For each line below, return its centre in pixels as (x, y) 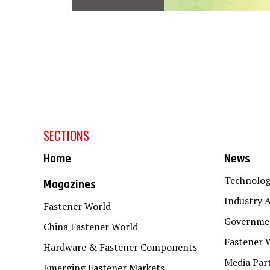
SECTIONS (66, 135)
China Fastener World (91, 226)
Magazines (70, 184)
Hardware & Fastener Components (120, 247)
